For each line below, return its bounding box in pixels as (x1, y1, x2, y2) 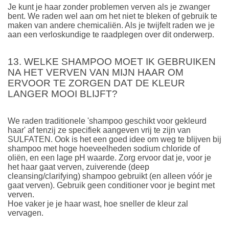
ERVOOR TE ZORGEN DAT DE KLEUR (8, 78, 185, 89)
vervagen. (8, 208, 45, 217)
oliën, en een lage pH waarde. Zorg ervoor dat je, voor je (8, 153, 211, 162)
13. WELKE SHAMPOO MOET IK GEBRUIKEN (8, 56, 216, 67)
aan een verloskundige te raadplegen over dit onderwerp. (8, 30, 216, 39)
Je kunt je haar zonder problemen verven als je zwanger (8, 2, 210, 11)
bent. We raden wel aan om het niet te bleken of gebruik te (8, 11, 217, 20)
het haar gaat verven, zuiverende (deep (8, 162, 149, 171)
